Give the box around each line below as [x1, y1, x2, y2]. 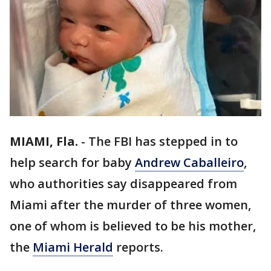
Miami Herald [33, 239, 113, 256]
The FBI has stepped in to [88, 133, 238, 150]
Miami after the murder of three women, [10, 197, 251, 214]
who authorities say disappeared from [10, 175, 237, 192]
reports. [113, 239, 163, 256]
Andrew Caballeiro [135, 154, 244, 171]
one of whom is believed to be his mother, [10, 218, 256, 235]
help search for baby [10, 154, 135, 171]
